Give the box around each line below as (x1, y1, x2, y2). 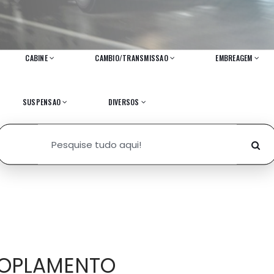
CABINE (25, 52, 48, 63)
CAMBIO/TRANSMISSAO (95, 52, 168, 63)
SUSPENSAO (22, 96, 61, 107)
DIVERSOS (108, 96, 139, 107)
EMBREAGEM (215, 52, 253, 63)
